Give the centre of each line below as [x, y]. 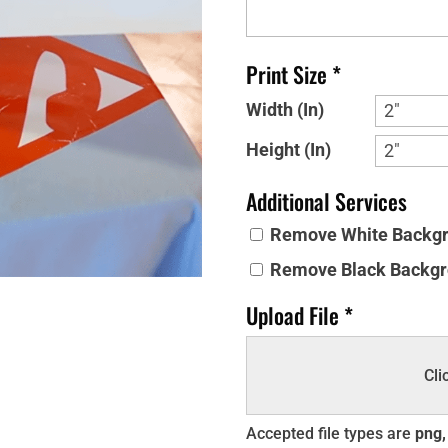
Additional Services [326, 201]
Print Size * [293, 74]
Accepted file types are [330, 433]
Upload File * [299, 315]
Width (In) [284, 110]
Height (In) [288, 150]
